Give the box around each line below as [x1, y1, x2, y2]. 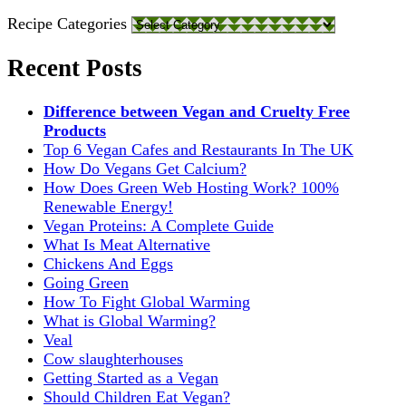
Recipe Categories [7, 14, 127, 34]
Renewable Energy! [43, 198, 173, 217]
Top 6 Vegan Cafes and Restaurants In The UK [43, 140, 353, 159]
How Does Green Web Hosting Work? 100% [43, 179, 339, 198]
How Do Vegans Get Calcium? [43, 159, 246, 179]
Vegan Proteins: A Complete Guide [43, 217, 274, 236]
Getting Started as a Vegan [43, 369, 218, 388]
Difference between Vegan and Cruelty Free [43, 102, 350, 121]
